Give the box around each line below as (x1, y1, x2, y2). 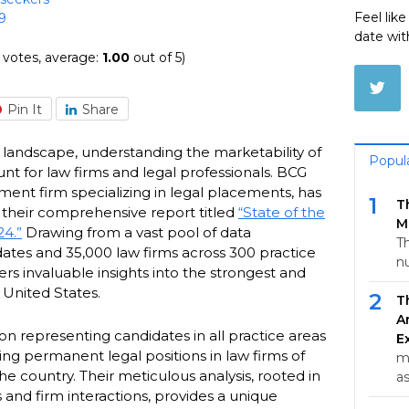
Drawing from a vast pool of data (22, 223, 251, 241)
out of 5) (129, 49, 185, 66)
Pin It (7, 100, 42, 118)
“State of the (238, 203, 325, 221)
